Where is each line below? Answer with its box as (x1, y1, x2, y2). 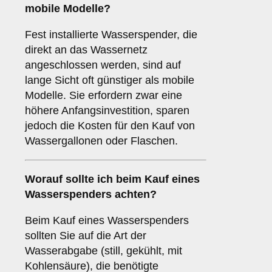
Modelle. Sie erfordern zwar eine (25, 89, 182, 102)
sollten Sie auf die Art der (25, 229, 146, 242)
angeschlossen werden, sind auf (25, 59, 181, 72)
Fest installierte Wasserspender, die (25, 29, 197, 41)
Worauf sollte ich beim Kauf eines (25, 173, 200, 186)
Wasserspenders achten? (25, 188, 157, 201)
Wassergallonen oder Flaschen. (25, 135, 178, 148)
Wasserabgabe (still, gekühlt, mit (25, 245, 182, 257)
